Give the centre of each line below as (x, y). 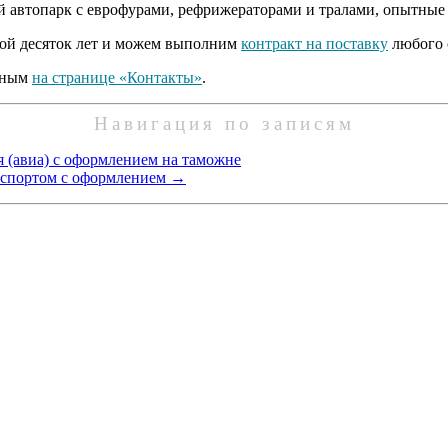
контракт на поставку (314, 43)
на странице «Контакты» (117, 77)
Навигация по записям (224, 123)
